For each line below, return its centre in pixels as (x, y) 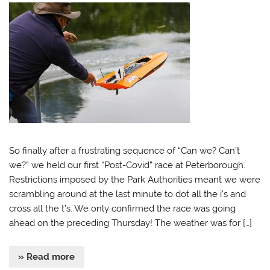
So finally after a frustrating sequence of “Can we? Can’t (125, 150)
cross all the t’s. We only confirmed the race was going (123, 208)
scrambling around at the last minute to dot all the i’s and (128, 194)
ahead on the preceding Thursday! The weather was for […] (131, 223)
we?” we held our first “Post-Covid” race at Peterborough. (127, 165)
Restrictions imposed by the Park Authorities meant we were (135, 179)
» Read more (47, 257)
